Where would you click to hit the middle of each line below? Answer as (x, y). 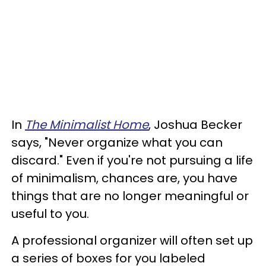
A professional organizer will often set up (132, 240)
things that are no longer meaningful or (130, 196)
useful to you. (50, 213)
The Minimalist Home (87, 124)
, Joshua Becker (195, 124)
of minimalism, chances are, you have (124, 178)
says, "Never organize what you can (117, 142)
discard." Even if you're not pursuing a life (132, 160)
